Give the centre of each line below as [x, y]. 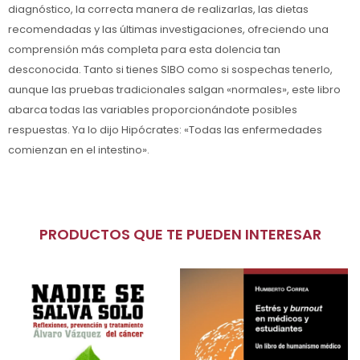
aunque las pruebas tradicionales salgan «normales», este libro [174, 89]
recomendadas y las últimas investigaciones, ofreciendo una [168, 29]
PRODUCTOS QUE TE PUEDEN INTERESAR [184, 234]
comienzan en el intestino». [79, 149]
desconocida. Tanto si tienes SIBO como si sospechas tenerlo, [170, 69]
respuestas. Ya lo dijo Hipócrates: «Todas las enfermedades [165, 129]
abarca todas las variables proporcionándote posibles [153, 109]
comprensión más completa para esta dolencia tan [144, 49]
